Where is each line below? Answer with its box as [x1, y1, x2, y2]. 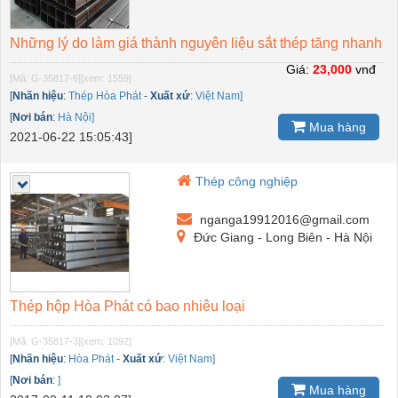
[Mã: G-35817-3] [10, 336, 81, 347]
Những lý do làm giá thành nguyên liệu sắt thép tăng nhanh [10, 36, 382, 52]
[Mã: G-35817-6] [10, 73, 81, 84]
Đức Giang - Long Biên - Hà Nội [190, 230, 373, 245]
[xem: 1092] [81, 336, 131, 347]
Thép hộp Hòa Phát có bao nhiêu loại [10, 298, 245, 314]
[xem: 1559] [81, 73, 131, 84]
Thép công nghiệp [195, 174, 298, 189]
